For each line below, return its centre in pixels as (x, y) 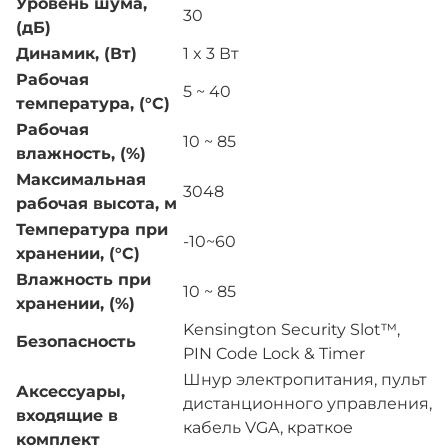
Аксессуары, (70, 392)
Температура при (92, 230)
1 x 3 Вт (211, 54)
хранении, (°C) (78, 254)
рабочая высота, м (96, 204)
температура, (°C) (93, 104)
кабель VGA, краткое (268, 428)
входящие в (67, 416)
